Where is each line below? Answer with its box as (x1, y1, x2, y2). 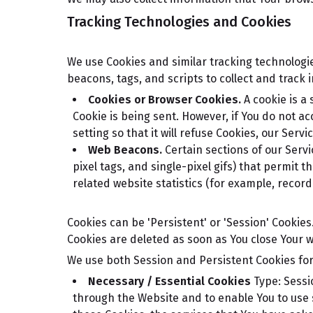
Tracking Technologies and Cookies (67, 13, 291, 30)
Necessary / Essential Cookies (88, 275, 251, 288)
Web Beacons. (88, 143, 162, 156)
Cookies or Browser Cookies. (88, 93, 241, 106)
